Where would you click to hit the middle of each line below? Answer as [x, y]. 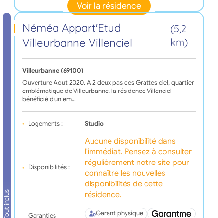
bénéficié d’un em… [49, 99]
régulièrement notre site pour [137, 162]
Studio [94, 123]
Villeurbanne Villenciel [77, 43]
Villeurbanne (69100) [53, 70]
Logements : [45, 123]
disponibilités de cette [123, 184]
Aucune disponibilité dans [130, 141]
